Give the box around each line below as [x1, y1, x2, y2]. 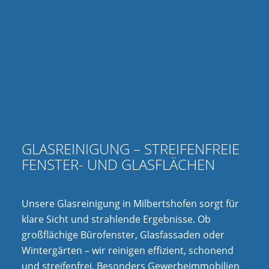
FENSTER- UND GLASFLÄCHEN [21, 154, 215, 175]
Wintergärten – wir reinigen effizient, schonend [21, 243, 234, 257]
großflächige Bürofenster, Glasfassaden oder [21, 228, 225, 241]
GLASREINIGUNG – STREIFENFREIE [21, 139, 240, 159]
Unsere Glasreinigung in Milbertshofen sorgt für [21, 196, 239, 210]
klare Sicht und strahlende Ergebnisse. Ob [21, 212, 211, 226]
